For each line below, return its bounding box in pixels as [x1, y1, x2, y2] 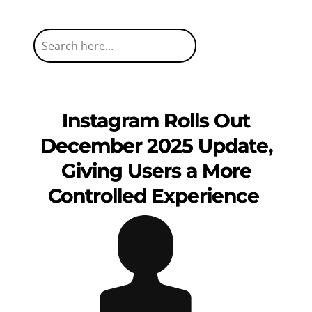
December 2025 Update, [40, 134, 272, 157]
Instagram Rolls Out [62, 109, 250, 132]
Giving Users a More [61, 159, 251, 182]
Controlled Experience [48, 184, 264, 208]
